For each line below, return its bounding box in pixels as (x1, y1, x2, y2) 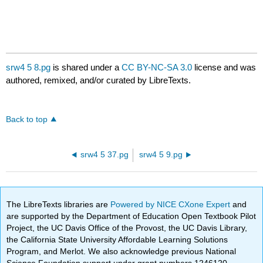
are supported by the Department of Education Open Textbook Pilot (6, 211, 257, 221)
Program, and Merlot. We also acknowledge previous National (6, 246, 237, 256)
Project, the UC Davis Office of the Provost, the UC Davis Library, (6, 222, 248, 232)
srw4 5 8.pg (6, 62, 51, 73)
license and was (192, 62, 257, 73)
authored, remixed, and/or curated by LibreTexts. (6, 75, 191, 86)
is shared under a (50, 62, 122, 73)
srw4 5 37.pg (80, 150, 129, 160)
